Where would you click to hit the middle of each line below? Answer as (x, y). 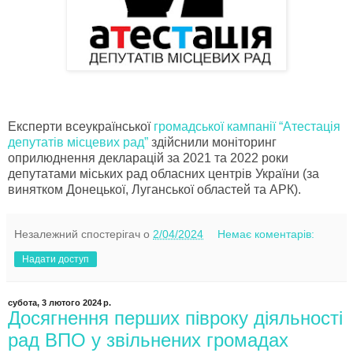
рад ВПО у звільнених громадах (148, 340)
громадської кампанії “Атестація (247, 127)
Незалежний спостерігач (77, 234)
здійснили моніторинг (212, 143)
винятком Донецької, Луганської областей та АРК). (154, 190)
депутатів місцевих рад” (78, 143)
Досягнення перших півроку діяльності (175, 318)
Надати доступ (56, 260)
